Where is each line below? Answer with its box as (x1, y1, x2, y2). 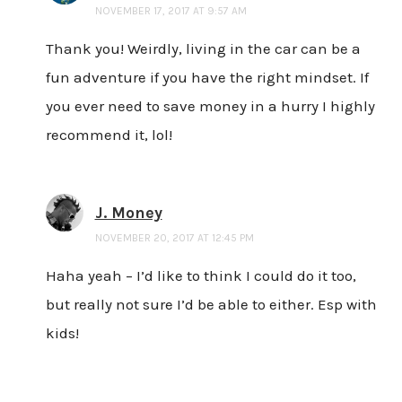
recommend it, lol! (45, 125, 172, 144)
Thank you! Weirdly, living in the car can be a (45, 39, 361, 57)
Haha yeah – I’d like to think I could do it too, (45, 266, 356, 284)
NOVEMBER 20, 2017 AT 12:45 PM (94, 231, 254, 244)
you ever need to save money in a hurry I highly (45, 96, 375, 115)
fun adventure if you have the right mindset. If (45, 67, 369, 86)
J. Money (94, 202, 162, 223)
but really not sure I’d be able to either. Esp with (45, 294, 377, 313)
